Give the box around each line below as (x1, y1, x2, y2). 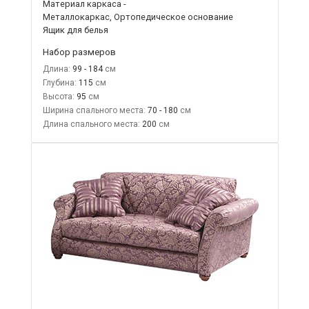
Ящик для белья (42, 24, 108, 35)
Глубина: (42, 77, 77, 88)
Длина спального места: (42, 119, 140, 129)
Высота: (42, 91, 74, 101)
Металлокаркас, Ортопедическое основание (42, 11, 233, 22)
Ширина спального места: (42, 105, 146, 115)
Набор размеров (42, 46, 116, 57)
